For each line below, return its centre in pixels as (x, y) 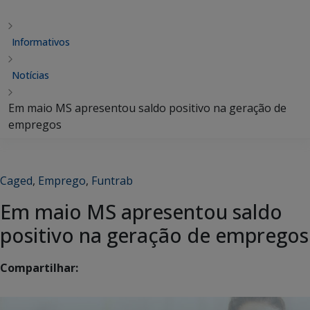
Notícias (30, 75)
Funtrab (112, 181)
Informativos (41, 42)
